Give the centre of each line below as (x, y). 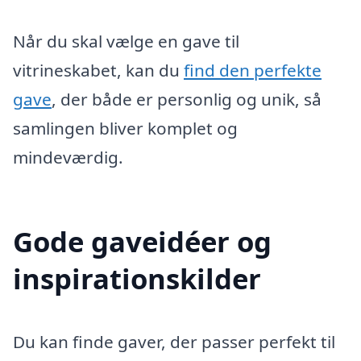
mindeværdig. (68, 157)
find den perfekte (253, 70)
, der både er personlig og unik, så (187, 99)
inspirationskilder (137, 279)
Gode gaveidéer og (142, 242)
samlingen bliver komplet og (125, 128)
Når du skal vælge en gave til (126, 41)
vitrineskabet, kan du (98, 70)
